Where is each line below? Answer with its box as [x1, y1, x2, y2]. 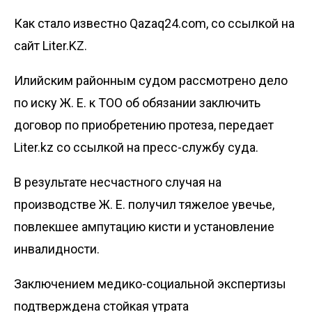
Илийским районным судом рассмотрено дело [14, 72, 288, 88]
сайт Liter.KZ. [14, 38, 87, 53]
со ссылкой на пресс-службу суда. [54, 139, 258, 155]
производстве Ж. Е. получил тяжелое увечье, [14, 196, 274, 212]
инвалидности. [14, 241, 100, 256]
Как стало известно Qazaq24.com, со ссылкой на [14, 15, 295, 31]
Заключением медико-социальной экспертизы [14, 276, 286, 291]
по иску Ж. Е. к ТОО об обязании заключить [14, 95, 260, 110]
